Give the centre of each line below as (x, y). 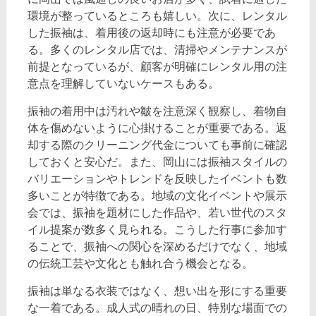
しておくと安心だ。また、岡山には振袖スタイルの (157, 162)
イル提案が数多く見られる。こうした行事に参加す (157, 229)
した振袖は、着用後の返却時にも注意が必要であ (151, 32)
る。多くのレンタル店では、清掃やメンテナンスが (157, 49)
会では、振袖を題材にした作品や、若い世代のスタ (157, 212)
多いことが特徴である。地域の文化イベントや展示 (157, 195)
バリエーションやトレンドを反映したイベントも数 (157, 178)
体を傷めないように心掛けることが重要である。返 (157, 128)
